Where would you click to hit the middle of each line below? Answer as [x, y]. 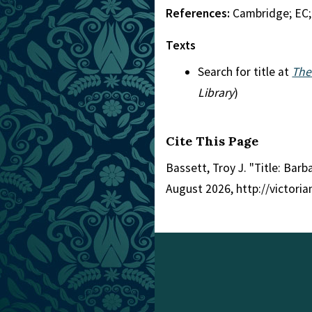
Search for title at [245, 72]
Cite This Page [212, 141]
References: [199, 13]
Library [216, 93]
